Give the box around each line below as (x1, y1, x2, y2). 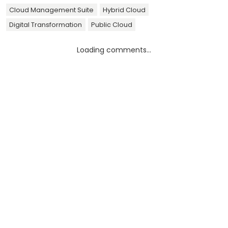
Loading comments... (77, 44, 151, 55)
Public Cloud (91, 20, 132, 29)
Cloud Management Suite (9, 5, 94, 14)
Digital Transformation (9, 20, 82, 29)
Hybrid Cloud (102, 5, 146, 14)
